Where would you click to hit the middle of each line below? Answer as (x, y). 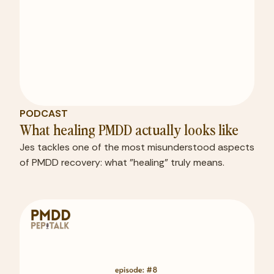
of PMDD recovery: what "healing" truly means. (122, 163)
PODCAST (44, 114)
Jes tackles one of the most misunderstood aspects (137, 147)
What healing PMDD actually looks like (129, 129)
